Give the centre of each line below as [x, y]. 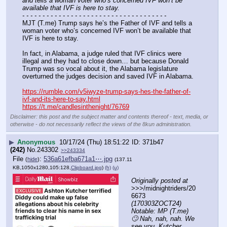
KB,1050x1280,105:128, [42, 168]
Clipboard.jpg [86, 168]
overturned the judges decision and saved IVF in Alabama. [108, 76]
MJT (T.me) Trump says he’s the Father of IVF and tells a [107, 23]
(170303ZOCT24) [156, 203]
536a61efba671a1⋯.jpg [78, 159]
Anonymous [36, 142]
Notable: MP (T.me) [160, 211]
